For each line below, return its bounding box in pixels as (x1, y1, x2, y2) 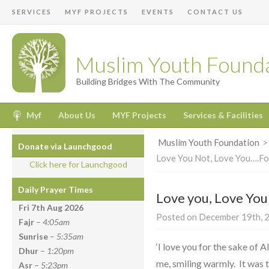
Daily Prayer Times (18, 184, 93, 195)
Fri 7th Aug (19, 202, 64, 213)
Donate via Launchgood (18, 141, 112, 152)
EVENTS (142, 8, 174, 16)
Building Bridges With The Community (76, 76, 220, 86)
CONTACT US (187, 8, 243, 16)
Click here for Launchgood (29, 159, 127, 170)
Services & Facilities (183, 110, 263, 121)
